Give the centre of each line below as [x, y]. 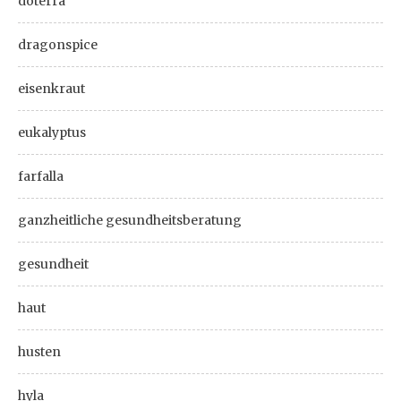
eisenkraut [51, 89]
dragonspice [58, 45]
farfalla [41, 176]
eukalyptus [52, 132]
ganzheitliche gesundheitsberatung [130, 220]
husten [39, 352]
